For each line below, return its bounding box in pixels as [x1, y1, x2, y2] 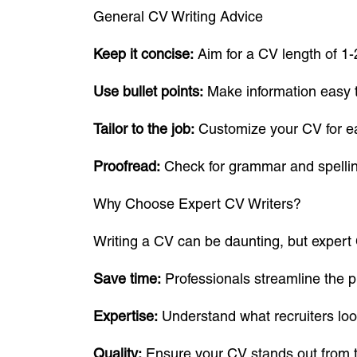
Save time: [93, 270, 161, 287]
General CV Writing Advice [93, 8, 263, 25]
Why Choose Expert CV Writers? [93, 195, 301, 212]
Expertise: [93, 308, 158, 324]
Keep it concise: [93, 45, 194, 62]
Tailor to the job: [93, 120, 194, 137]
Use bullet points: [93, 83, 203, 100]
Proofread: [93, 158, 160, 175]
